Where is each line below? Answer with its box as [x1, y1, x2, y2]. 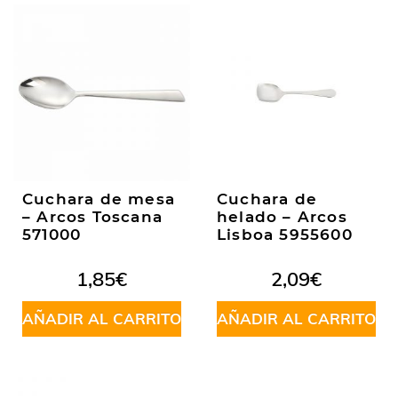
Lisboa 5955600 [217, 226, 353, 243]
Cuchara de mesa [22, 190, 175, 208]
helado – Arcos [217, 208, 347, 226]
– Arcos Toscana [22, 208, 163, 226]
